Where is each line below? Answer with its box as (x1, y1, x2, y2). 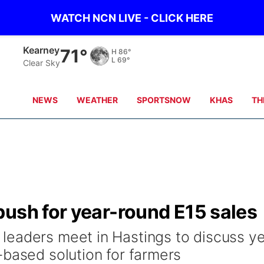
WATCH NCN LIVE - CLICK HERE (51, 11, 213, 24)
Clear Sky (23, 57, 61, 68)
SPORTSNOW (137, 95, 192, 105)
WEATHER (77, 95, 118, 105)
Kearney (23, 44, 60, 56)
